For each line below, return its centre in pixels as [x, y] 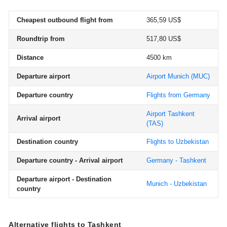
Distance [30, 58]
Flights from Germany [178, 95]
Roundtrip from [41, 39]
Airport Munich [168, 76]
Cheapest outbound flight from [65, 20]
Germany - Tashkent [176, 160]
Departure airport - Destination [64, 179]
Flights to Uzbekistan [178, 142]
